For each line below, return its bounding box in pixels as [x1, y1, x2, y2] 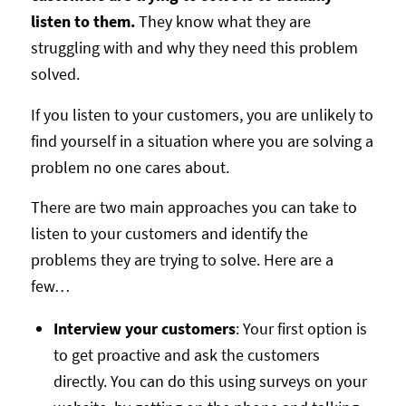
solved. [30, 63, 80, 85]
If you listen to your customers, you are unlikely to [30, 103, 373, 125]
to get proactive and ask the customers [53, 344, 320, 366]
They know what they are [134, 11, 311, 33]
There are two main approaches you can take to [30, 196, 357, 217]
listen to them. [30, 11, 135, 33]
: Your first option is [235, 318, 367, 340]
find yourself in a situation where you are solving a [30, 130, 373, 151]
